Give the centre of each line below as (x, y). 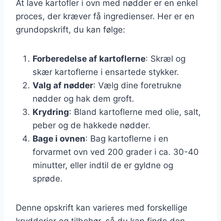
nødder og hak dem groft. (83, 98)
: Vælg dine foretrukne (137, 85)
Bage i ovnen (59, 138)
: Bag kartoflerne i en (127, 138)
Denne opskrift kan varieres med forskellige (102, 207)
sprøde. (48, 178)
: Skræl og (166, 58)
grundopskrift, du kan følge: (71, 29)
